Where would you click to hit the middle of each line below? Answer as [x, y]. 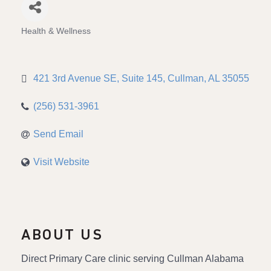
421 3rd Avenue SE [75, 78]
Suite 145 [142, 78]
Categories [47, 39]
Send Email [58, 134]
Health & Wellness [56, 31]
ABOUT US [62, 235]
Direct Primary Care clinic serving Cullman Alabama [132, 258]
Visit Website [61, 162]
